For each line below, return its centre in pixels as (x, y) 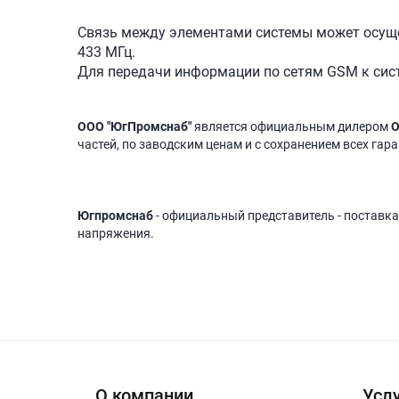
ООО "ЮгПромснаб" (134, 127)
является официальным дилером (291, 127)
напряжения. (116, 234)
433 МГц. (108, 53)
